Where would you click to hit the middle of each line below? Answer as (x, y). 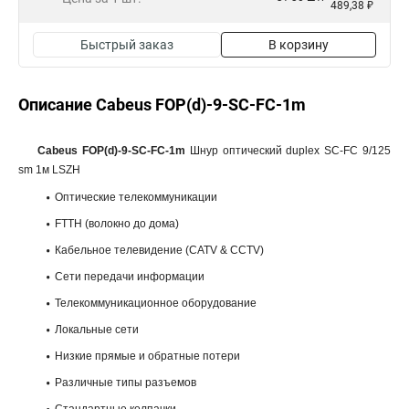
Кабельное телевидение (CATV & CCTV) (161, 250)
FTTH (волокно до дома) (118, 224)
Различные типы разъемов (127, 383)
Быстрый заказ (127, 45)
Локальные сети (97, 330)
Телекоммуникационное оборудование (157, 303)
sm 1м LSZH (49, 170)
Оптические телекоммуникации (137, 197)
